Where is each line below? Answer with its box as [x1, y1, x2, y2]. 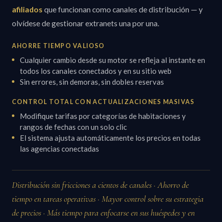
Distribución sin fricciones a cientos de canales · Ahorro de [12, 180, 189, 191]
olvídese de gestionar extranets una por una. [12, 18, 159, 28]
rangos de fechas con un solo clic [20, 122, 127, 132]
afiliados [12, 4, 43, 14]
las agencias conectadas [20, 144, 99, 154]
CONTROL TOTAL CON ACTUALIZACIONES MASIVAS [12, 98, 195, 106]
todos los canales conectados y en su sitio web [20, 66, 171, 76]
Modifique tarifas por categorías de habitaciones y [20, 111, 186, 121]
